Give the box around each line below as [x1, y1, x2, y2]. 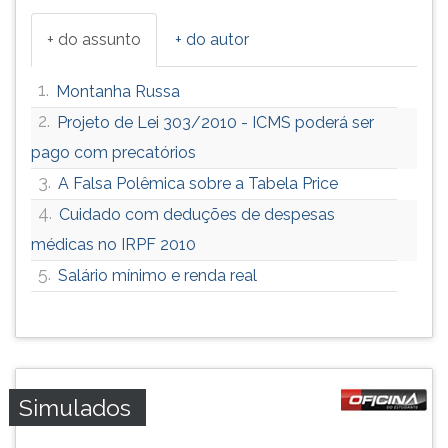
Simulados [19, 394, 131, 421]
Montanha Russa [56, 82, 180, 101]
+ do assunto [47, 30, 141, 49]
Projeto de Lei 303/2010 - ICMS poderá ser [57, 113, 374, 132]
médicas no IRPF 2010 [31, 235, 196, 254]
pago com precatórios [31, 143, 196, 162]
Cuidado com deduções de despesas [59, 205, 335, 224]
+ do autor [175, 30, 249, 49]
